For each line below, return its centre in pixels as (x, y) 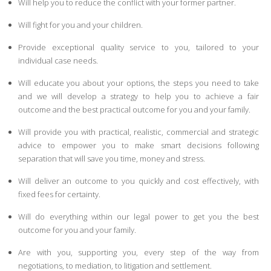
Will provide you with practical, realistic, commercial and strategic (139, 132)
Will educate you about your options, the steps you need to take (139, 83)
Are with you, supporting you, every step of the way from (139, 253)
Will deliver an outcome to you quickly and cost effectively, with (139, 181)
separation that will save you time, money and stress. (112, 159)
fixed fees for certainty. (59, 194)
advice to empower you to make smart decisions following (139, 145)
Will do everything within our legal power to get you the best (139, 217)
